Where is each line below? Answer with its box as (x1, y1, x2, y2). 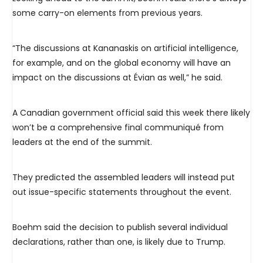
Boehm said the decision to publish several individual (12, 221, 228, 234)
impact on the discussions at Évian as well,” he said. (12, 72, 222, 84)
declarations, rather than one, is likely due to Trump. (12, 236, 225, 248)
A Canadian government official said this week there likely (12, 107, 250, 119)
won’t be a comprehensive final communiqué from (12, 122, 224, 134)
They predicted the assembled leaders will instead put (12, 171, 235, 184)
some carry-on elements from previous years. (12, 7, 203, 19)
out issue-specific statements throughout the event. (12, 186, 231, 198)
